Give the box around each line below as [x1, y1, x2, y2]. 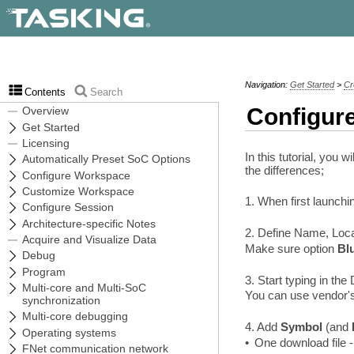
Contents [24, 87, 66, 99]
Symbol [280, 320, 322, 334]
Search [90, 87, 123, 99]
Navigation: [244, 80, 290, 90]
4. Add [244, 320, 281, 334]
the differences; [244, 163, 324, 177]
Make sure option [244, 241, 337, 255]
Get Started [289, 80, 334, 90]
